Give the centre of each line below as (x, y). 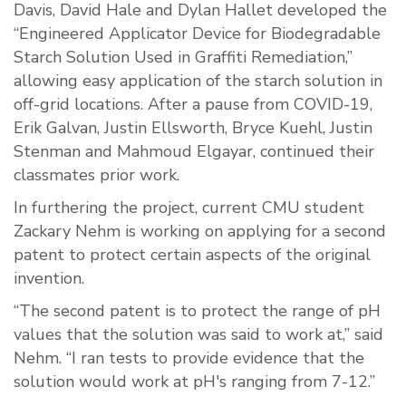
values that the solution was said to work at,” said (198, 335)
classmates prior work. (97, 175)
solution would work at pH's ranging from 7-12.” (194, 382)
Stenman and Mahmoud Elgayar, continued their (194, 152)
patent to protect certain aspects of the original (192, 255)
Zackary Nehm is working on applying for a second (200, 232)
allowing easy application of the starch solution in (198, 81)
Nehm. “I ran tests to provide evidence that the (189, 358)
